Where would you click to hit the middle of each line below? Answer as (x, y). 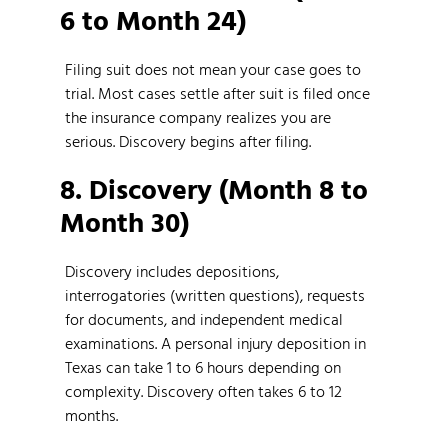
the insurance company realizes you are (198, 116)
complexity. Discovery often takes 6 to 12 (203, 391)
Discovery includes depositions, (172, 271)
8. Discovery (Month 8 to (214, 188)
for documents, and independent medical (204, 319)
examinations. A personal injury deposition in (215, 343)
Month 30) (124, 221)
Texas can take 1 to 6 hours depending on (203, 367)
